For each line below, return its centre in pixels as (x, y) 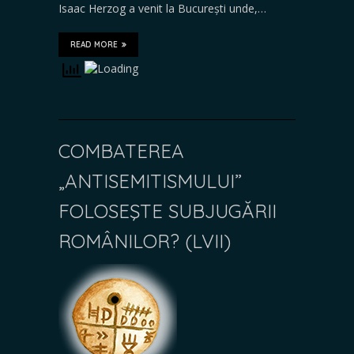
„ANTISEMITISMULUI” (150, 181)
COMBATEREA (121, 151)
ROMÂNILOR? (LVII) (145, 241)
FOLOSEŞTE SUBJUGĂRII (168, 211)
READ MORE (94, 44)
